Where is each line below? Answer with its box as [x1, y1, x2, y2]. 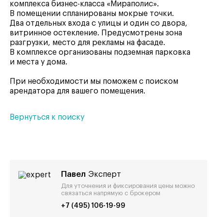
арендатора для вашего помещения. [10, 87, 145, 95]
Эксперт [88, 170, 121, 178]
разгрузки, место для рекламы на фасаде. [10, 38, 165, 46]
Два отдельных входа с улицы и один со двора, [10, 19, 187, 27]
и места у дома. [10, 58, 67, 66]
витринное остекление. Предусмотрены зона [10, 29, 182, 37]
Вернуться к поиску [10, 113, 84, 121]
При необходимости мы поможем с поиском [10, 77, 178, 85]
